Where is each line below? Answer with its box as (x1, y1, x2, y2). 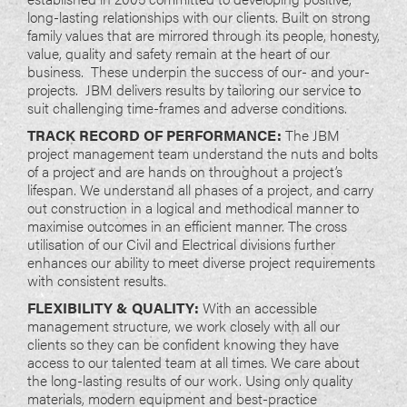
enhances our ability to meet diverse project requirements (27, 252, 375, 273)
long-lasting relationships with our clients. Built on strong (27, 6, 371, 28)
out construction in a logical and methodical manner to (27, 197, 359, 219)
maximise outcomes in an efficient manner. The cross (27, 215, 347, 237)
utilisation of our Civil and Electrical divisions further (27, 233, 335, 255)
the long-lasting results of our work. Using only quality (27, 370, 352, 392)
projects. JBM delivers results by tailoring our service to (27, 79, 361, 101)
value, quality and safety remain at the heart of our (27, 43, 330, 65)
